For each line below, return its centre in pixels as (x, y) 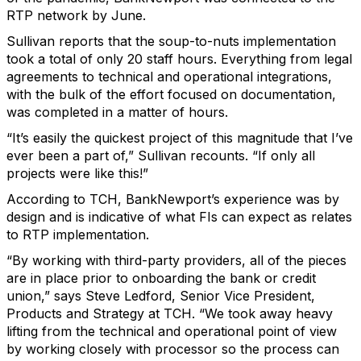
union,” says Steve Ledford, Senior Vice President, (161, 296)
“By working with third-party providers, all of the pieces (176, 260)
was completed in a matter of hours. (117, 112)
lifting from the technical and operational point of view (172, 331)
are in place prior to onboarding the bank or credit (161, 278)
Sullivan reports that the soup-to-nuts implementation (171, 41)
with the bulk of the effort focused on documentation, (171, 94)
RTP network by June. (76, 15)
